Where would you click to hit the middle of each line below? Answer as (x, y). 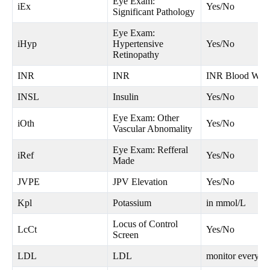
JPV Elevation (140, 182)
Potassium (132, 203)
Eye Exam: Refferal (150, 150)
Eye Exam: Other (146, 118)
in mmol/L (226, 203)
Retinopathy (136, 55)
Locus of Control (145, 224)
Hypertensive (138, 44)
